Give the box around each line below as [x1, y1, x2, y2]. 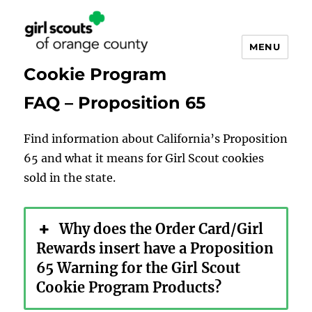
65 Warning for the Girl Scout [36, 258, 241, 276]
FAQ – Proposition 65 [24, 92, 206, 113]
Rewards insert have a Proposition [36, 239, 274, 257]
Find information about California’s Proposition [24, 131, 288, 146]
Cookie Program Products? [36, 278, 222, 296]
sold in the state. [24, 170, 116, 185]
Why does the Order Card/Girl [58, 219, 263, 237]
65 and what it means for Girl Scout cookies [24, 150, 265, 165]
